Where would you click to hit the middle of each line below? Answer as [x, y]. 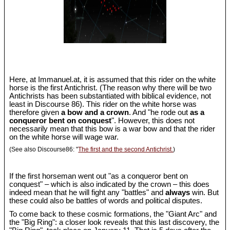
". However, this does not [153, 120]
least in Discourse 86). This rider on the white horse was [103, 104]
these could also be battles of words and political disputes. [106, 201]
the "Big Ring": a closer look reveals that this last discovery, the [114, 222]
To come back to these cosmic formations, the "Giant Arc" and [113, 214]
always [178, 193]
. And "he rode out [160, 112]
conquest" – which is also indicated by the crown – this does [110, 185]
